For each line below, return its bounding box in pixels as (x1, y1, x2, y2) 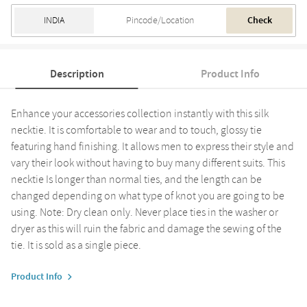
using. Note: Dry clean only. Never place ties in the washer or (11, 204, 278, 220)
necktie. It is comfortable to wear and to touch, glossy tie (11, 122, 262, 138)
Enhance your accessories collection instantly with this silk (11, 106, 269, 121)
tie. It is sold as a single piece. (11, 237, 141, 253)
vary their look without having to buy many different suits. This (11, 155, 285, 171)
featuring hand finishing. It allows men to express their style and (11, 138, 294, 154)
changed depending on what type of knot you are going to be (11, 188, 284, 204)
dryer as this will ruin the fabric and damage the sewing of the (11, 221, 282, 236)
